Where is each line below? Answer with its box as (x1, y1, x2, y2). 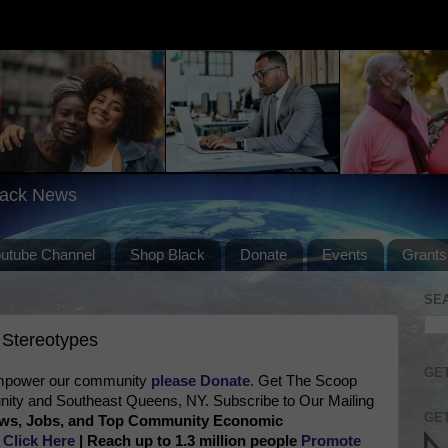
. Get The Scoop (250, 372, 357, 389)
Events (321, 246, 368, 264)
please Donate (151, 372, 250, 389)
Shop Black (130, 246, 205, 264)
